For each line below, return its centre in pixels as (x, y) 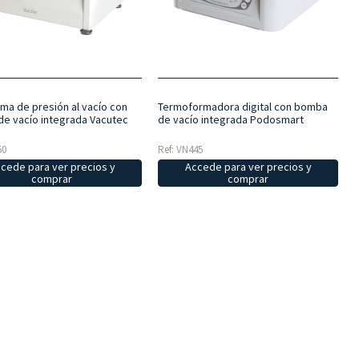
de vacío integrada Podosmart (230, 119)
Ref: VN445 (180, 149)
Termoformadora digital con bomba (242, 106)
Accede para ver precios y (248, 166)
